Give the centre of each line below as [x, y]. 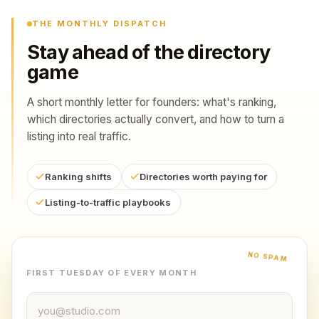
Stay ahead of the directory [148, 52]
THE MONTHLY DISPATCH [99, 23]
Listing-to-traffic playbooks [108, 202]
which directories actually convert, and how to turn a [156, 119]
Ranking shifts [78, 177]
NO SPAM [268, 257]
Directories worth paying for [203, 177]
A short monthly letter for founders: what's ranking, [152, 102]
